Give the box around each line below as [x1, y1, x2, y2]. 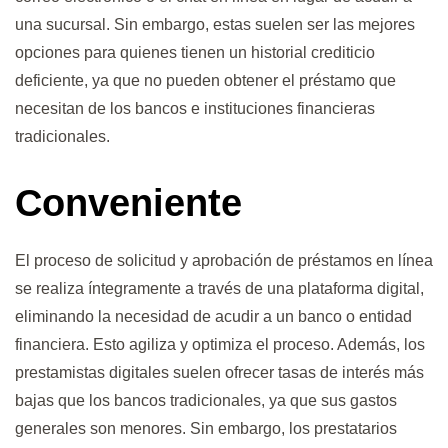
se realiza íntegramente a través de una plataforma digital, [15, 280, 424, 298]
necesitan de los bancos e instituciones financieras [15, 99, 375, 117]
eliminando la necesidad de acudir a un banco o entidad [15, 308, 412, 326]
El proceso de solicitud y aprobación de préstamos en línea [15, 252, 433, 270]
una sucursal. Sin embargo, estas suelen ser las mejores [15, 15, 415, 33]
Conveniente [15, 182, 242, 225]
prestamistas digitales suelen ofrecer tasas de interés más [15, 364, 424, 382]
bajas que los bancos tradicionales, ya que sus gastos [15, 392, 397, 410]
